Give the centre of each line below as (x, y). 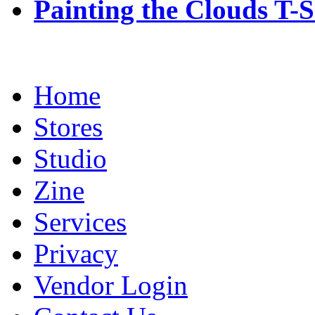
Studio (70, 158)
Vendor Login (111, 285)
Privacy (76, 253)
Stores (68, 127)
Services (80, 221)
